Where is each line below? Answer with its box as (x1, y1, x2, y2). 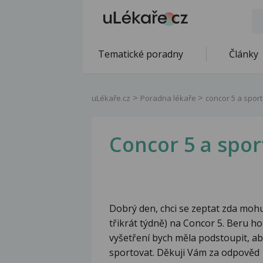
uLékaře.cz (92, 93, 130, 103)
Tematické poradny (98, 48, 183, 60)
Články (229, 48, 258, 60)
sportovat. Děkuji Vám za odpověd (109, 246, 259, 259)
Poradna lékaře (140, 93, 198, 103)
